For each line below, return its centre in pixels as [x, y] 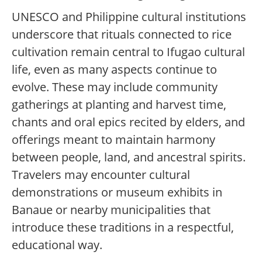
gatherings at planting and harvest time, [119, 105]
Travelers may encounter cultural [101, 175]
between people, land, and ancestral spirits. [129, 157]
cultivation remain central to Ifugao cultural [128, 52]
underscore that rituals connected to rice [122, 35]
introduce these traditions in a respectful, [123, 227]
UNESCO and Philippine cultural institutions [129, 17]
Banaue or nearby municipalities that [111, 210]
